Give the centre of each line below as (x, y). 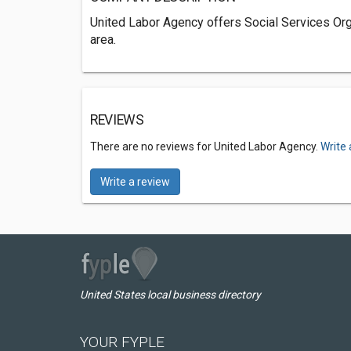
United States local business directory (170, 295)
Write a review (135, 182)
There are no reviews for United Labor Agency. (205, 147)
